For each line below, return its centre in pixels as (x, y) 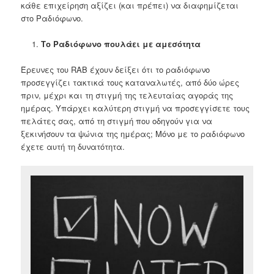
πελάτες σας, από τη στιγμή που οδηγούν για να (117, 121)
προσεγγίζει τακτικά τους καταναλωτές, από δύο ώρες (130, 83)
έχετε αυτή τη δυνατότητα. (73, 147)
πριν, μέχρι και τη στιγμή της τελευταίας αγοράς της (127, 95)
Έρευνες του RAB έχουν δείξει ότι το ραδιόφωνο (116, 70)
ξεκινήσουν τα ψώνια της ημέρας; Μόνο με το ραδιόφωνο (133, 134)
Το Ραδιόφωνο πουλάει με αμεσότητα (120, 43)
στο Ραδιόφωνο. (52, 18)
